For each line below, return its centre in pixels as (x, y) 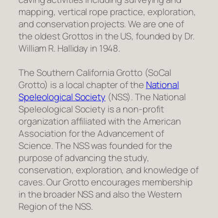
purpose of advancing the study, (84, 157)
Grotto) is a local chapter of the (82, 84)
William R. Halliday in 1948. (70, 48)
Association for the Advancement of (91, 133)
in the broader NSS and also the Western (100, 194)
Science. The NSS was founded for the (96, 145)
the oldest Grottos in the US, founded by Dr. (107, 36)
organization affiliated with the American (100, 121)
